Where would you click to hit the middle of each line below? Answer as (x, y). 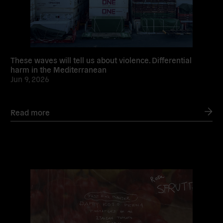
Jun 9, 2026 (30, 79)
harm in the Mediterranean (59, 69)
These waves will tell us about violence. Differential (101, 60)
